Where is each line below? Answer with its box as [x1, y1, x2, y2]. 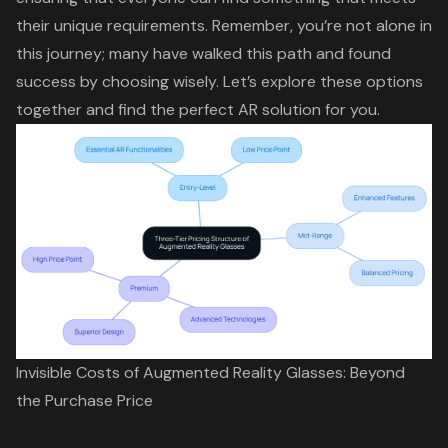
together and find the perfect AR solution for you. [16, 99, 380, 121]
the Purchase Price [16, 390, 153, 411]
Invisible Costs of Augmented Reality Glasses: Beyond [16, 362, 405, 383]
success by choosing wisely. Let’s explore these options [16, 71, 423, 93]
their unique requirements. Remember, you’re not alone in [16, 15, 432, 37]
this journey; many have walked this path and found [16, 43, 391, 65]
